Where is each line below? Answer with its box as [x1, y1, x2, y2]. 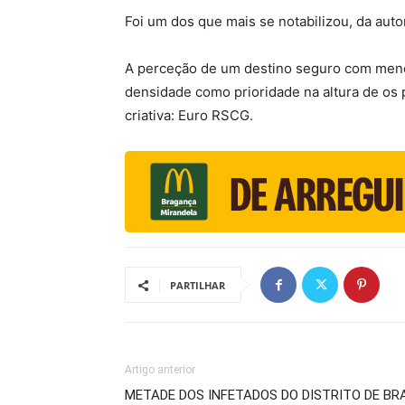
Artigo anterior [125, 363, 195, 376]
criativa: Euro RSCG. [125, 107, 253, 124]
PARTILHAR [170, 278, 225, 292]
